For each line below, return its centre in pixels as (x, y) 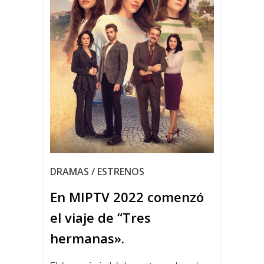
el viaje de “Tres (100, 218)
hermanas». (87, 238)
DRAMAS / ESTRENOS (97, 172)
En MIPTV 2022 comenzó (127, 197)
